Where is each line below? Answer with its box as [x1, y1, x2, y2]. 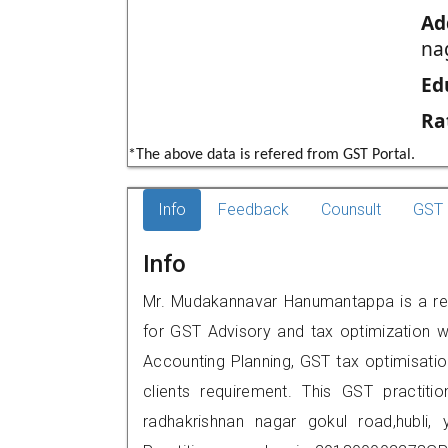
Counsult [321, 200, 381, 219]
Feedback [218, 200, 289, 219]
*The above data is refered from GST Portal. [128, 147, 415, 163]
